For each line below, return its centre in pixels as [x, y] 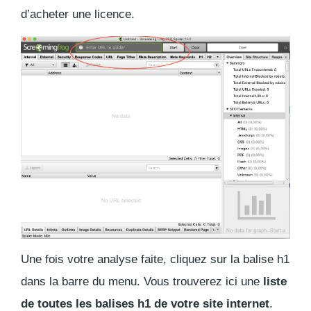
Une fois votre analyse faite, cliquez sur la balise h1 [155, 260]
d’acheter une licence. [78, 15]
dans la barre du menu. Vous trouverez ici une [142, 282]
